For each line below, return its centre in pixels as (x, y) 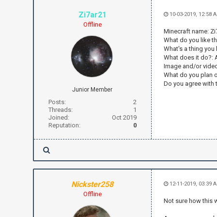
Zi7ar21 (92, 15)
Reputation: (64, 125)
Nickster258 (93, 184)
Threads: (60, 109)
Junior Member (93, 89)
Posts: (57, 102)
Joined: (59, 117)
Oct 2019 (124, 117)
